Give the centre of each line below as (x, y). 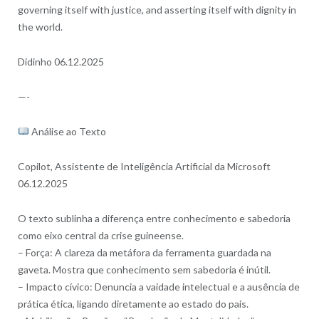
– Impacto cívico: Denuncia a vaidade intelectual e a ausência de (158, 286)
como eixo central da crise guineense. (100, 235)
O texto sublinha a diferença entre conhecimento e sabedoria (154, 218)
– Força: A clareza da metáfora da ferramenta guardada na (144, 252)
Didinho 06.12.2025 (61, 61)
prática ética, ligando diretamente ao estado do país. (133, 303)
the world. (40, 26)
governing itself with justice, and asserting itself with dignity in (157, 9)
